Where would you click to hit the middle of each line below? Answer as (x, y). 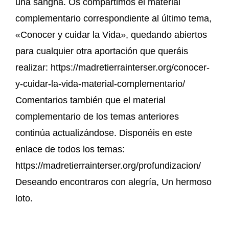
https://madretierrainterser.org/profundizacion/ (108, 165)
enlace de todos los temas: (70, 149)
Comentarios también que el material (90, 100)
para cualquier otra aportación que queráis (102, 51)
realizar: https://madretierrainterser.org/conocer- (112, 67)
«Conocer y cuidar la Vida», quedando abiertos (111, 35)
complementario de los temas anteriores (97, 116)
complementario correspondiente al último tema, (113, 18)
